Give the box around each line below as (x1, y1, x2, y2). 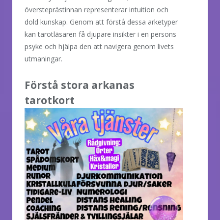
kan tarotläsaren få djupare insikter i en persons (25, 29, 176, 39)
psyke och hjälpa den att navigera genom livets (25, 41, 174, 51)
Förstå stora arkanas (25, 78, 135, 92)
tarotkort (25, 93, 75, 107)
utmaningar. (25, 54, 62, 63)
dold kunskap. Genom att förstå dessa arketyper (25, 17, 178, 27)
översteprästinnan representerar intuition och (25, 4, 168, 14)
